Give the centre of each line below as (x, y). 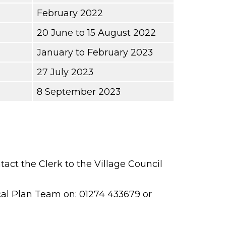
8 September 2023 (79, 91)
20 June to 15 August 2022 (96, 32)
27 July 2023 (65, 72)
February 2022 (70, 13)
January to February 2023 (95, 52)
